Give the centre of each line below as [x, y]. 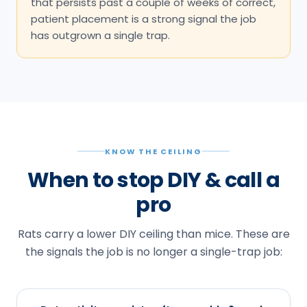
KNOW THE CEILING [153, 151]
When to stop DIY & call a [153, 180]
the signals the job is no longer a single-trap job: [153, 251]
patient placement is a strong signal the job [144, 19]
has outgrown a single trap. [100, 35]
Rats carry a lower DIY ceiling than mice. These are [153, 234]
